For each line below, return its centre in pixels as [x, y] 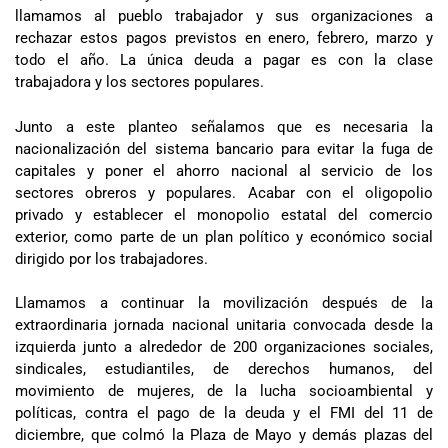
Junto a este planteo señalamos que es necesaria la [224, 126]
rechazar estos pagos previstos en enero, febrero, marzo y [224, 38]
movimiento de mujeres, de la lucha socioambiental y [224, 391]
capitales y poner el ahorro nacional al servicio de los [224, 170]
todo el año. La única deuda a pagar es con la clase [224, 60]
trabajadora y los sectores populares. [139, 82]
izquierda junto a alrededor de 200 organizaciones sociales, [224, 347]
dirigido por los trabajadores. [111, 258]
